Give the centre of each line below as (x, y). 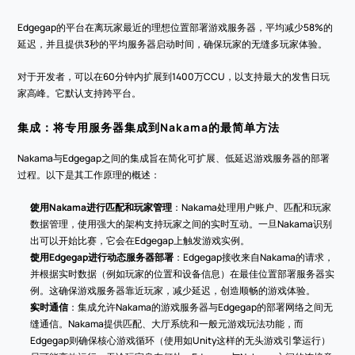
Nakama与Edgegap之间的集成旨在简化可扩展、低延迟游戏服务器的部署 (174, 158)
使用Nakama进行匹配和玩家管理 (101, 207)
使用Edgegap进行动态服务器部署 (102, 257)
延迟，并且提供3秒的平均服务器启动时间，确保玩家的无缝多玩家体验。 (173, 44)
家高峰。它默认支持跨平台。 (80, 93)
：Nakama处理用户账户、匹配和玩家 (252, 207)
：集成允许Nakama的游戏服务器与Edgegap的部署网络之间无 (201, 307)
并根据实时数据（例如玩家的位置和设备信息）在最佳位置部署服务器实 (183, 274)
